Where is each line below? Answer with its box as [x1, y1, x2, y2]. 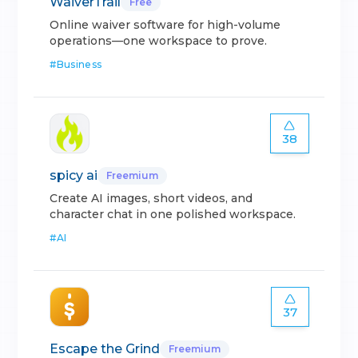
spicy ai [50, 168, 98, 183]
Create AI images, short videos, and [50, 191, 253, 205]
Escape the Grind [50, 341, 161, 356]
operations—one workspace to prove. [50, 34, 268, 48]
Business [56, 58, 102, 70]
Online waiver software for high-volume [50, 18, 281, 32]
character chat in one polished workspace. [50, 207, 296, 221]
